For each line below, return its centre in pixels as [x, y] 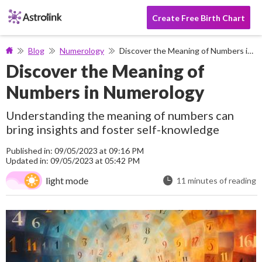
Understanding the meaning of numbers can [120, 115]
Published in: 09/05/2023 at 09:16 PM [75, 151]
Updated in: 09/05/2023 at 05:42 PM [73, 161]
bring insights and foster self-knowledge [113, 129]
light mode [67, 180]
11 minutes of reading [216, 180]
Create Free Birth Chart [199, 18]
